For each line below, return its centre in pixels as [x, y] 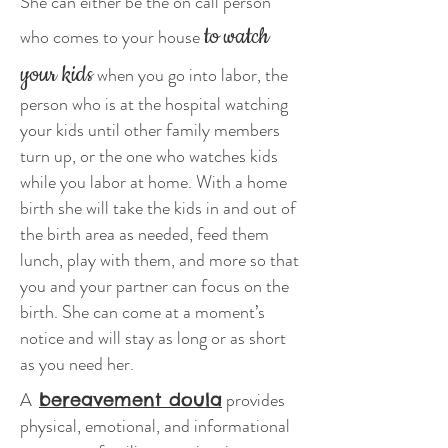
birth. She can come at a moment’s [142, 312]
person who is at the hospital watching [154, 104]
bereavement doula [130, 399]
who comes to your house [112, 37]
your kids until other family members [150, 130]
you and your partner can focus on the [154, 286]
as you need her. [77, 364]
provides [253, 400]
